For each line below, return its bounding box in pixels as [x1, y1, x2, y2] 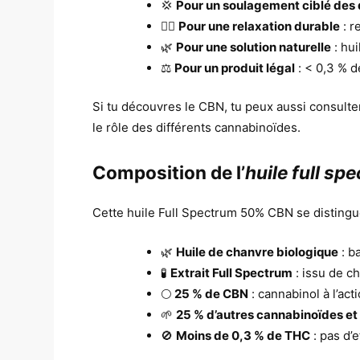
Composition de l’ [92, 161, 246, 183]
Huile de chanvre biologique [176, 243, 339, 260]
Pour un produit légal [174, 59, 296, 76]
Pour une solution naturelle [176, 39, 332, 55]
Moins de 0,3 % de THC [176, 327, 311, 343]
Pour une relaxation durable [178, 18, 341, 34]
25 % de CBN [174, 285, 249, 301]
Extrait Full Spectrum [170, 264, 293, 280]
